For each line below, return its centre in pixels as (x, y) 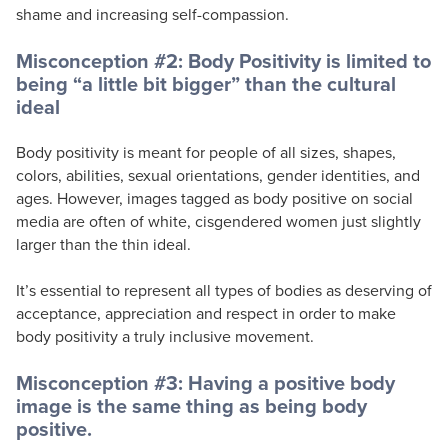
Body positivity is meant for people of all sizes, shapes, (206, 151)
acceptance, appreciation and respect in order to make (206, 312)
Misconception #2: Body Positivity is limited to (223, 60)
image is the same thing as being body (191, 405)
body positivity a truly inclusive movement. (165, 335)
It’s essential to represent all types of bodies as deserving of (224, 289)
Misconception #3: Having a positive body (205, 382)
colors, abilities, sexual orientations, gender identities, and (218, 174)
